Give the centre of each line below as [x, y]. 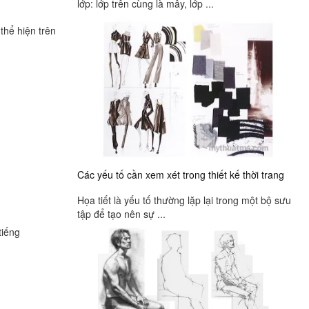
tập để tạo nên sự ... [121, 213]
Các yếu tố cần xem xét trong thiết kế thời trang [181, 175]
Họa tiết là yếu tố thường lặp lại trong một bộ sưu [184, 200]
